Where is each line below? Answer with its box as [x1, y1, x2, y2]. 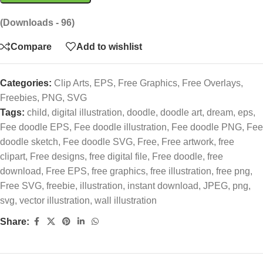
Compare [11, 41, 52, 52]
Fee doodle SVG [63, 137, 133, 147]
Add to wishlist [76, 41, 142, 52]
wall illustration [95, 195, 157, 206]
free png [216, 166, 250, 177]
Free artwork [161, 137, 214, 147]
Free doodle [152, 151, 203, 162]
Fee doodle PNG [171, 122, 242, 133]
